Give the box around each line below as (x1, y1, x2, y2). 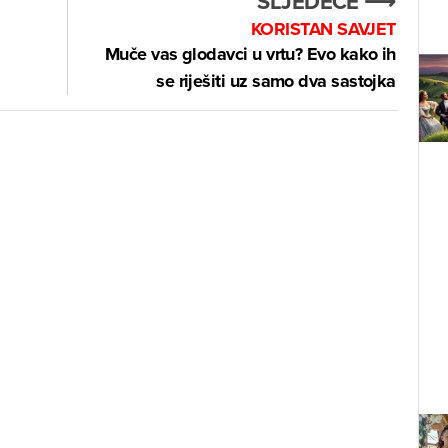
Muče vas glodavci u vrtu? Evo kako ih (104, 41, 396, 68)
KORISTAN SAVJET (250, 16, 396, 43)
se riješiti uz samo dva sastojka (156, 68, 396, 95)
